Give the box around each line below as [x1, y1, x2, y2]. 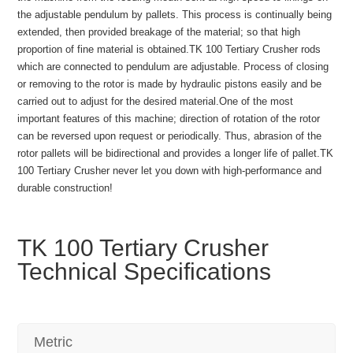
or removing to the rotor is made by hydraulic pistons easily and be [17, 78, 322, 91]
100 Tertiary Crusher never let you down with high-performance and [17, 165, 322, 177]
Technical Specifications [17, 258, 272, 285]
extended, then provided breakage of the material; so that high [17, 26, 301, 39]
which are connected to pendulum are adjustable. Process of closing [17, 61, 329, 73]
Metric [34, 334, 73, 351]
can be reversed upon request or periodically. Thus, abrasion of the [17, 130, 322, 143]
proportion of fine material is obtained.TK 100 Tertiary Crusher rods [17, 43, 321, 56]
